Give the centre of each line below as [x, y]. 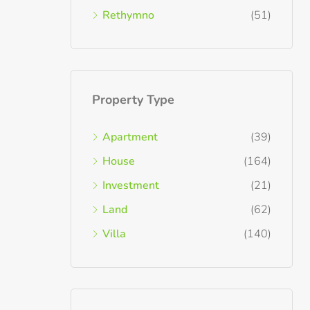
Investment [131, 185]
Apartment [130, 137]
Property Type [133, 100]
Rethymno [128, 15]
